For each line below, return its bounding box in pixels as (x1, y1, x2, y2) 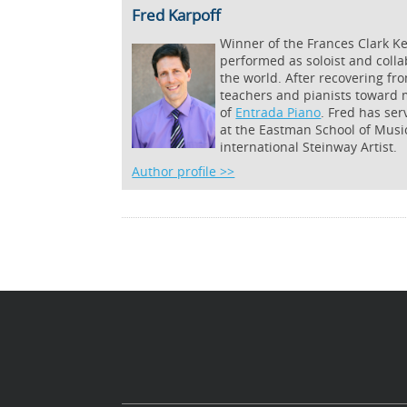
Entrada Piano (235, 104, 322, 121)
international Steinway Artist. (220, 138, 398, 155)
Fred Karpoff (132, 5, 222, 25)
